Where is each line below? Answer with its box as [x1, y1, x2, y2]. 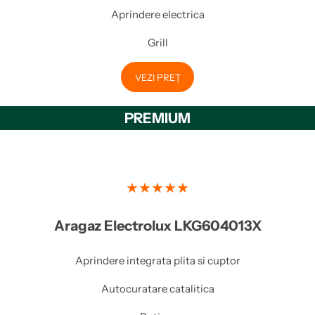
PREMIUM [124, 110, 191, 127]
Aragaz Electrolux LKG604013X [53, 217, 262, 235]
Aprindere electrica [110, 7, 205, 21]
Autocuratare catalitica [101, 282, 214, 296]
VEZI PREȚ [134, 71, 181, 83]
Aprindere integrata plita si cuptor [75, 254, 240, 268]
